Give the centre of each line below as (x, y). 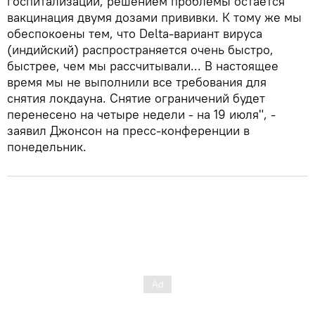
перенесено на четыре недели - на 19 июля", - (141, 115)
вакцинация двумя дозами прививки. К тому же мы (154, 18)
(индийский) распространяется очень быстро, (140, 50)
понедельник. (47, 147)
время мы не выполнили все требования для (137, 82)
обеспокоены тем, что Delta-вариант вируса (135, 34)
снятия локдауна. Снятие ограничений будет (136, 98)
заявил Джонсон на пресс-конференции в (128, 131)
